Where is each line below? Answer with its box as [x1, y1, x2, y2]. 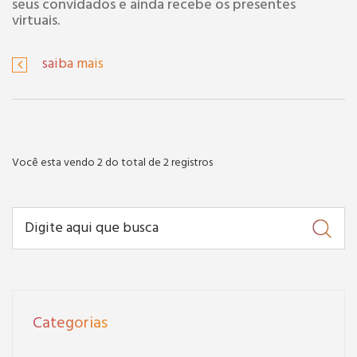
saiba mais [42, 53, 104, 76]
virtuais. [12, 10, 60, 33]
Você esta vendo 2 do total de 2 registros [12, 154, 213, 173]
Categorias [33, 311, 108, 337]
